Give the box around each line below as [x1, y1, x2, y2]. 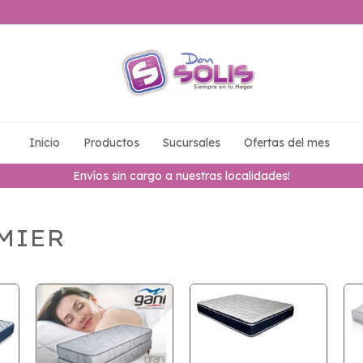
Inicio [29, 135, 60, 150]
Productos [83, 135, 139, 150]
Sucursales [163, 135, 220, 150]
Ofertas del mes [244, 135, 330, 150]
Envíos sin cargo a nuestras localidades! [73, 169, 290, 183]
